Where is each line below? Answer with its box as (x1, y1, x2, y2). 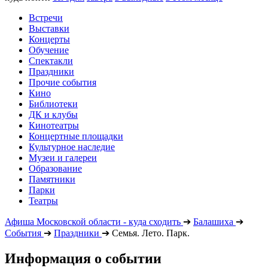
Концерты (29, 34, 70, 44)
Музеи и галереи (29, 153, 97, 163)
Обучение (29, 45, 69, 55)
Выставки (29, 23, 69, 33)
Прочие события (29, 77, 96, 87)
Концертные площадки (29, 131, 123, 141)
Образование (29, 163, 82, 173)
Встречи (29, 13, 63, 23)
